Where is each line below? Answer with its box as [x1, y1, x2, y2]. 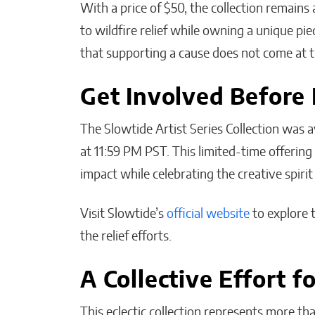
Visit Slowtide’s [80, 208, 167, 221]
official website [167, 208, 250, 221]
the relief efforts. [80, 231, 174, 243]
